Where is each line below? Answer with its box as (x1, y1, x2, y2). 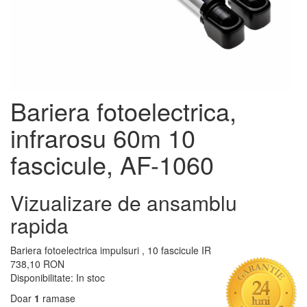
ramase (40, 291, 75, 306)
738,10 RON (10, 257, 64, 271)
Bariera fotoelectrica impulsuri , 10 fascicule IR (10, 243, 211, 258)
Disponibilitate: (10, 271, 76, 285)
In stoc (76, 271, 105, 285)
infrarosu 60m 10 (10, 120, 195, 156)
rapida (10, 210, 69, 241)
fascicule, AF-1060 (10, 147, 214, 182)
